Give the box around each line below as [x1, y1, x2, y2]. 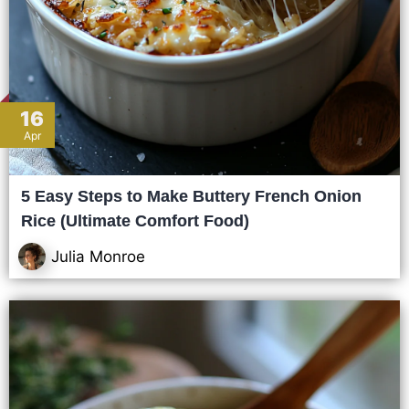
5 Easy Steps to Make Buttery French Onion [21, 187, 362, 205]
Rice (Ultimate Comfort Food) [21, 212, 249, 230]
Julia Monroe [51, 246, 145, 266]
